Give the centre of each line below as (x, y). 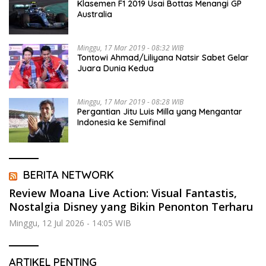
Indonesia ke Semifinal (121, 123)
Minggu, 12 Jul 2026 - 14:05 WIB (70, 223)
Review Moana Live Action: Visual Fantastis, (123, 193)
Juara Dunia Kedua (115, 69)
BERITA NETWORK (69, 175)
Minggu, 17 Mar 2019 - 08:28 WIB (130, 102)
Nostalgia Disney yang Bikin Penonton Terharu (131, 207)
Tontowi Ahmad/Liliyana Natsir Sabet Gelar (163, 58)
